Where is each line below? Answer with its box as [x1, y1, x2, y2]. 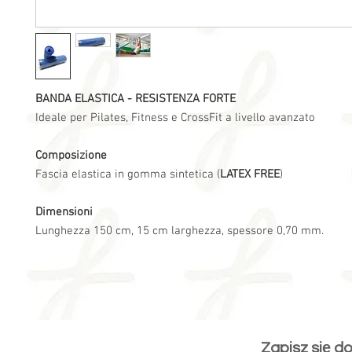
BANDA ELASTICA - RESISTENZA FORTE [35, 91, 236, 106]
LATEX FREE [220, 167, 280, 181]
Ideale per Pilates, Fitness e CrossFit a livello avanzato [35, 110, 315, 125]
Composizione [35, 148, 107, 163]
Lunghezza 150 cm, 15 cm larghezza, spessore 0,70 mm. [35, 223, 324, 238]
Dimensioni [35, 204, 93, 219]
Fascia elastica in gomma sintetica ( [35, 167, 220, 181]
